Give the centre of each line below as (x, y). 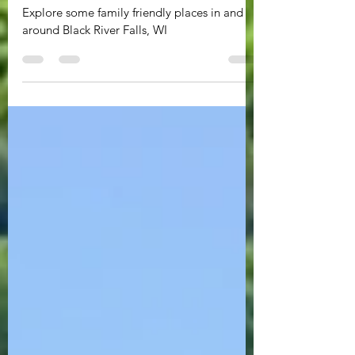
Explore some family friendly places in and (133, 44)
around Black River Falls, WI (95, 61)
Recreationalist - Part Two (125, 15)
